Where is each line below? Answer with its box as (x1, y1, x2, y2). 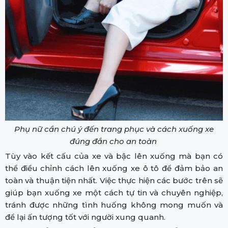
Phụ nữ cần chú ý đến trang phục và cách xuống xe (14, 124, 214, 134)
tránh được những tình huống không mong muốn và (5, 199, 223, 210)
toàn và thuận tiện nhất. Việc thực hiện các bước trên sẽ (5, 175, 223, 185)
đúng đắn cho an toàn (69, 136, 159, 146)
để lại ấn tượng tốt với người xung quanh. (5, 212, 165, 222)
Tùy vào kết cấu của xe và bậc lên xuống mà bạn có (5, 151, 223, 161)
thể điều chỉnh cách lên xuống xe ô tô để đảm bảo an (5, 163, 223, 173)
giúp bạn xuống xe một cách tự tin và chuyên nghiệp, (5, 187, 223, 197)
